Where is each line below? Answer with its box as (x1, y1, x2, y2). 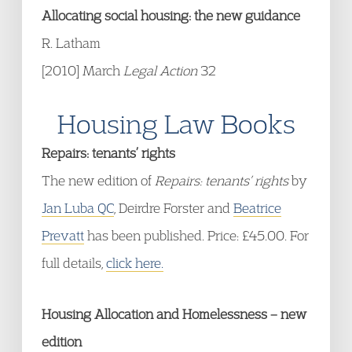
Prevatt (42, 227, 84, 244)
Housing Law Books (57, 107, 295, 140)
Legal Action (123, 62, 197, 79)
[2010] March (42, 62, 123, 79)
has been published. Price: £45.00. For (84, 227, 309, 244)
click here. (106, 255, 163, 271)
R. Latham (42, 35, 101, 51)
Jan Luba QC (42, 200, 114, 216)
